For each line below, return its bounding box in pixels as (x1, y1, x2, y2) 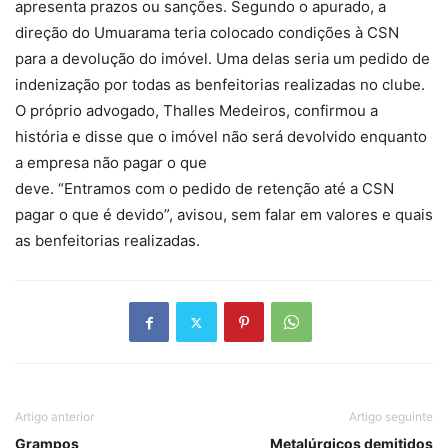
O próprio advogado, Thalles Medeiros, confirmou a (15, 101, 378, 121)
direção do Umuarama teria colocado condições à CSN (15, 23, 399, 43)
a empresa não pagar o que (15, 153, 207, 173)
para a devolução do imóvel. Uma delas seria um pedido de (15, 49, 430, 69)
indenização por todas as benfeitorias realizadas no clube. (15, 75, 425, 95)
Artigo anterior (15, 409, 94, 425)
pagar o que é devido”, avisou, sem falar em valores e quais (15, 205, 433, 225)
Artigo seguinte (349, 409, 433, 425)
